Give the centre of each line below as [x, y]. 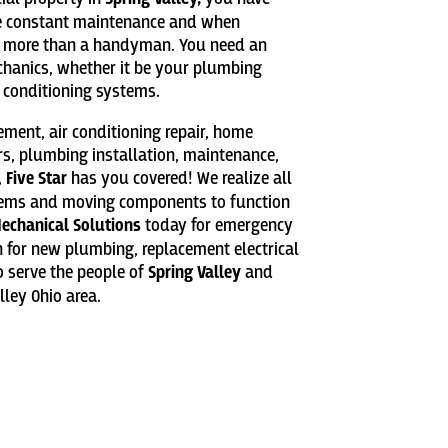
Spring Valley [195, 273]
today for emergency [217, 226]
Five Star [37, 179]
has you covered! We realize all [180, 179]
